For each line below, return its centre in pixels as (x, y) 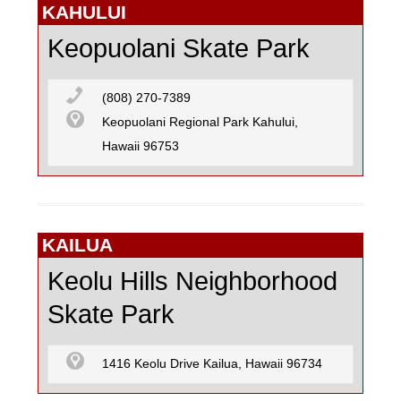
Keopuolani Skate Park (179, 49)
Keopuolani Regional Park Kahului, (200, 123)
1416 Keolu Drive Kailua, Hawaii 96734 (212, 364)
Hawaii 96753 (141, 147)
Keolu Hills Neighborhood (192, 282)
